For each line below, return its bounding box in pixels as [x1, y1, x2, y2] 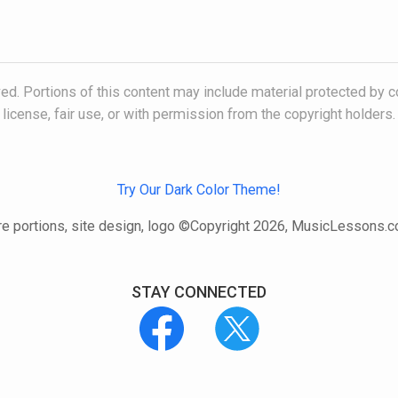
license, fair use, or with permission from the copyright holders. [3, 106, 395, 123]
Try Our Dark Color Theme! [117, 181, 281, 199]
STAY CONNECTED [131, 282, 267, 301]
